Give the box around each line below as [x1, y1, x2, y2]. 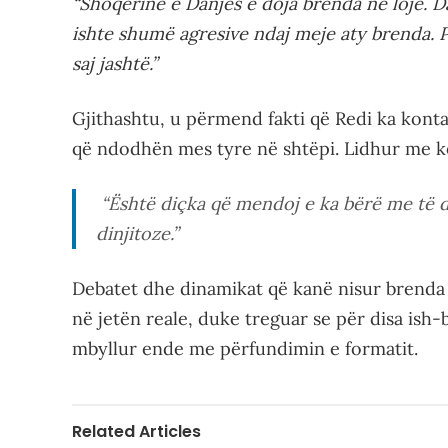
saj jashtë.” [72, 51, 157, 75]
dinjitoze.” [96, 221, 178, 245]
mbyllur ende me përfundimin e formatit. [72, 336, 418, 360]
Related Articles [72, 419, 201, 443]
